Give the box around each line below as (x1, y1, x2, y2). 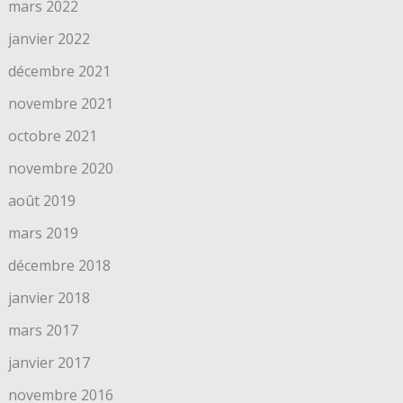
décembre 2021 (7, 60, 111, 81)
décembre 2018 (7, 255, 111, 275)
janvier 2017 (7, 352, 90, 372)
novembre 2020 (7, 157, 113, 178)
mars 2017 (7, 319, 78, 340)
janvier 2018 (7, 287, 90, 308)
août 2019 (7, 190, 76, 210)
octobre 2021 (7, 125, 97, 146)
